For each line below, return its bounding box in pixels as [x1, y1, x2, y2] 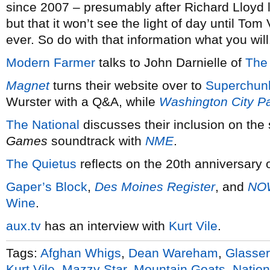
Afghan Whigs [40, 245, 121, 260]
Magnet [6, 78, 49, 92]
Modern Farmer [6, 55, 95, 69]
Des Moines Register [95, 180, 215, 193]
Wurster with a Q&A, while [6, 95, 159, 108]
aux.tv [6, 219, 41, 233]
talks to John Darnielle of [95, 55, 245, 69]
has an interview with [41, 219, 169, 233]
